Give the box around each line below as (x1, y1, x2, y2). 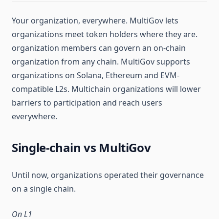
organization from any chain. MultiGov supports (12, 56, 190, 67)
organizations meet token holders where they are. (12, 29, 197, 40)
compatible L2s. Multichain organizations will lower (12, 84, 201, 94)
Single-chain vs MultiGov (12, 139, 151, 155)
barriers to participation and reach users (12, 97, 162, 108)
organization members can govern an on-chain (12, 43, 186, 53)
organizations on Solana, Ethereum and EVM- (12, 70, 179, 81)
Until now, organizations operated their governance (12, 170, 204, 180)
